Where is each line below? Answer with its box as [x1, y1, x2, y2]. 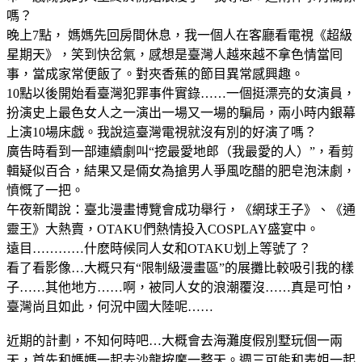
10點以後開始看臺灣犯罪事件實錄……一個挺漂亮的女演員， [6, 86, 356, 100]
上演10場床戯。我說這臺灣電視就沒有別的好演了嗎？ [6, 124, 317, 139]
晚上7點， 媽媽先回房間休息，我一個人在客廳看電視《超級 [6, 27, 352, 42]
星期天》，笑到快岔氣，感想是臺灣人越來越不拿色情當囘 [6, 47, 343, 61]
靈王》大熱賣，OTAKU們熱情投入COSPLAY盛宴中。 [6, 221, 319, 236]
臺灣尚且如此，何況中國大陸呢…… [6, 299, 213, 314]
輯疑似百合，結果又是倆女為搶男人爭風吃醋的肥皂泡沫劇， [6, 163, 356, 178]
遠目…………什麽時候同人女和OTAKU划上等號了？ [6, 241, 311, 255]
